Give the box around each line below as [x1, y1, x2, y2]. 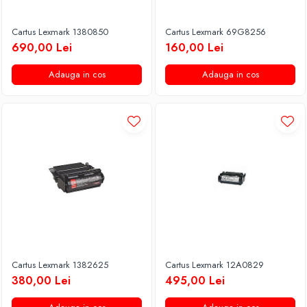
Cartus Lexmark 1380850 [12, 25, 108, 38]
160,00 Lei [165, 40, 223, 56]
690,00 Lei [12, 40, 72, 56]
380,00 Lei [12, 273, 71, 288]
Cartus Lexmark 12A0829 [165, 258, 264, 271]
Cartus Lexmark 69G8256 [165, 25, 266, 38]
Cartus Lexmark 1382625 [12, 258, 108, 271]
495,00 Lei [165, 273, 225, 288]
